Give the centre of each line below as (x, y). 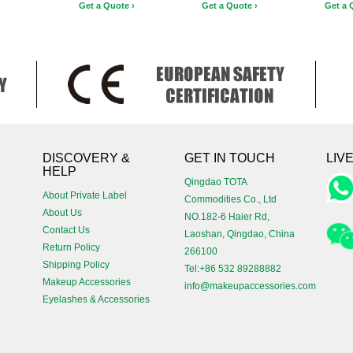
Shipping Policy (76, 265)
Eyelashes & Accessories (96, 299)
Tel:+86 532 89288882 (233, 269)
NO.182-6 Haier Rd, (227, 217)
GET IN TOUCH (230, 158)
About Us (62, 213)
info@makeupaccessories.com (250, 286)
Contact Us (66, 230)
